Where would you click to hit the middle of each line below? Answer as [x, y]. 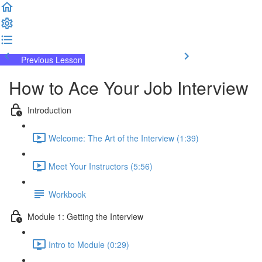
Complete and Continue [129, 60]
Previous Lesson [52, 60]
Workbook [67, 194]
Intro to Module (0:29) [89, 244]
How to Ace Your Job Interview [129, 87]
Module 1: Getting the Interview [85, 216]
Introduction [49, 110]
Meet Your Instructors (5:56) [101, 166]
